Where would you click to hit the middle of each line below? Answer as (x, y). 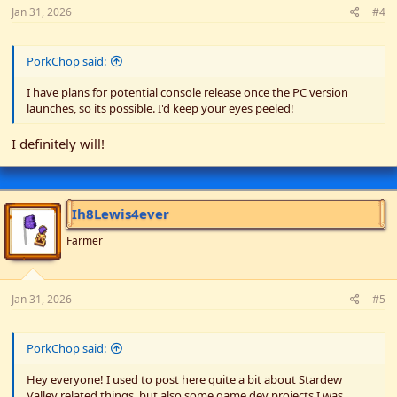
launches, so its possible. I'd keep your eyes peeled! (160, 109)
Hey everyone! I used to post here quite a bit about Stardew (184, 379)
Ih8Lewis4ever (121, 213)
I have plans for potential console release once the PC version (187, 93)
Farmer (85, 240)
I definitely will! (58, 143)
